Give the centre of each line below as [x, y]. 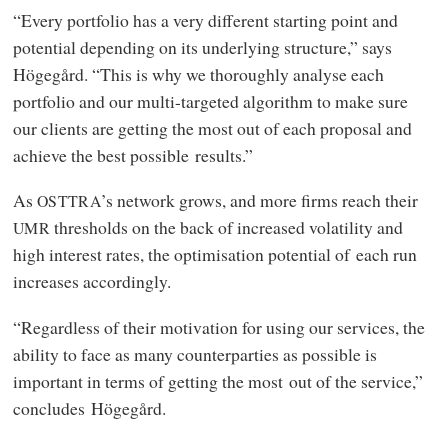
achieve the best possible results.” [132, 154]
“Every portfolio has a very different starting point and [205, 19]
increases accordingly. [91, 281]
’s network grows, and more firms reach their [260, 200]
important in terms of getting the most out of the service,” [217, 380]
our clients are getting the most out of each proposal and [212, 127]
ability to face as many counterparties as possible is [194, 353]
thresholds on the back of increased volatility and [226, 227]
